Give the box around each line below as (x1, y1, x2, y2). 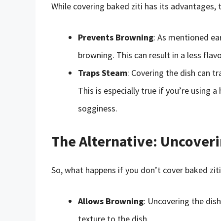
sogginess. (78, 102, 117, 114)
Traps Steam (78, 67, 127, 78)
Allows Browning (78, 195, 144, 207)
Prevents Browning (78, 31, 153, 43)
